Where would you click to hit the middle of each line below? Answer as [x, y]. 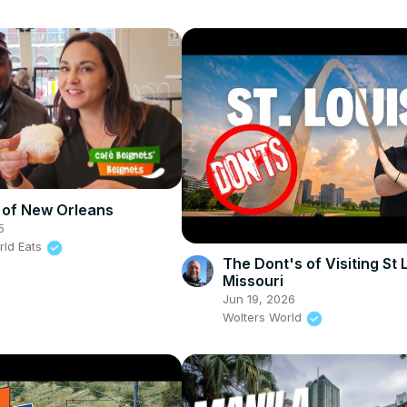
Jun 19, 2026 [258, 299]
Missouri [253, 281]
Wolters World [263, 318]
